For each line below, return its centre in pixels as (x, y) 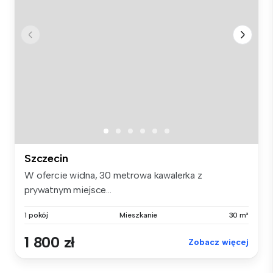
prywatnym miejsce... (68, 190)
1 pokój (37, 215)
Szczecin (46, 158)
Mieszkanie (139, 215)
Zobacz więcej (218, 242)
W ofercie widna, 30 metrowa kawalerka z (113, 175)
